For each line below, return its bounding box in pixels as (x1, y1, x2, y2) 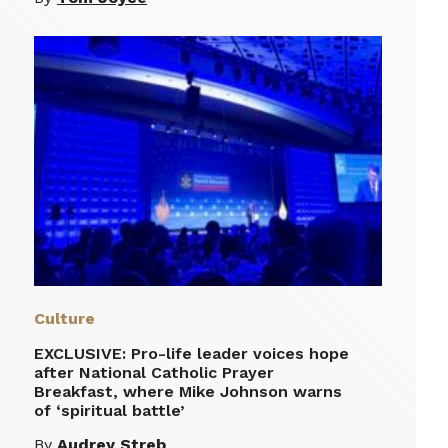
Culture (34, 309, 95, 329)
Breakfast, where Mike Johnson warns (34, 382, 342, 402)
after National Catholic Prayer (34, 363, 274, 383)
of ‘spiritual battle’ (34, 401, 185, 421)
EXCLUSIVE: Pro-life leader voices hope (34, 344, 349, 364)
